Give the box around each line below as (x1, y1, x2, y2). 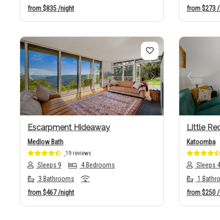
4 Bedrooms (80, 161, 115, 169)
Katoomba (186, 138, 216, 146)
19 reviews (65, 150, 91, 157)
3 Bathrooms (37, 175, 74, 183)
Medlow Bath (27, 138, 63, 146)
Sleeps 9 (36, 161, 61, 169)
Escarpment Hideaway (27, 123, 110, 133)
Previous (30, 77, 67, 87)
